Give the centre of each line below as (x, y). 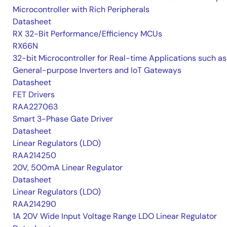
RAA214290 (34, 204)
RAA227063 (35, 107)
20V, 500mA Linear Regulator (68, 167)
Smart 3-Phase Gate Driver (63, 119)
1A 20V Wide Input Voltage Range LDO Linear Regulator (115, 216)
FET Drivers (34, 94)
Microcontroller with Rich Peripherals (81, 9)
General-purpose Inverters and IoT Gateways (97, 70)
